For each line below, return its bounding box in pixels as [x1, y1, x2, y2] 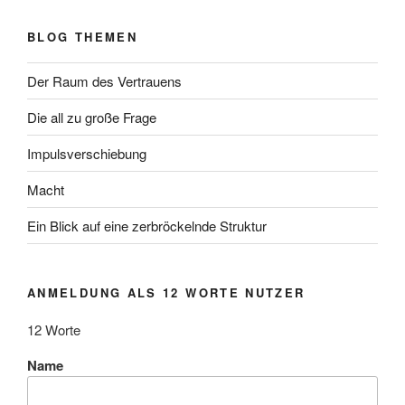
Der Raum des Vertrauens [27, 71, 182, 90]
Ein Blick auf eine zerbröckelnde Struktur [27, 215, 267, 235]
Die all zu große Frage [27, 107, 156, 127]
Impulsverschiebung [27, 143, 146, 163]
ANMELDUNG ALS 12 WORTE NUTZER [27, 284, 306, 302]
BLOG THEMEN [27, 27, 137, 45]
